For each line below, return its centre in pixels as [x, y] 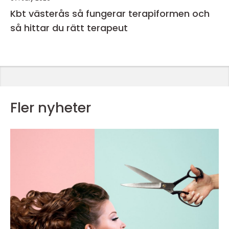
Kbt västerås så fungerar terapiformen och [41, 13]
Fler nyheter [51, 107]
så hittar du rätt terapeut [69, 28]
